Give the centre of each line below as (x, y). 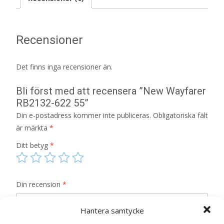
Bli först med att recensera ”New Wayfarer (111, 91)
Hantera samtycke (112, 210)
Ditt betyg (33, 145)
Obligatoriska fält (180, 115)
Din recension (39, 184)
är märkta (33, 127)
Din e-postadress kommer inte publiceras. (83, 115)
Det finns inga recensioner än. (64, 66)
